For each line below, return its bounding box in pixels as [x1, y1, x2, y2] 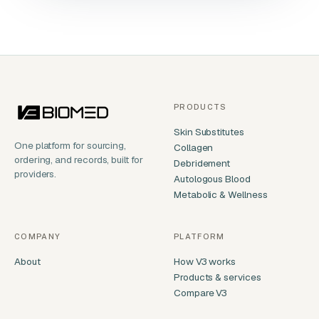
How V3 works [174, 255, 236, 268]
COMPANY [14, 232, 61, 241]
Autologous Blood [174, 172, 251, 186]
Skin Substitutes [174, 125, 244, 139]
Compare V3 [174, 286, 228, 300]
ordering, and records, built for [14, 153, 143, 167]
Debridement [174, 157, 231, 170]
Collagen [174, 141, 214, 155]
